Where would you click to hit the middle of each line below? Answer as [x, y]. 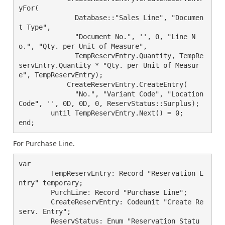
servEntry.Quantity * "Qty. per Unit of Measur [109, 65]
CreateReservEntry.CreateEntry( [35, 84]
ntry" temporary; [51, 183]
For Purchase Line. [44, 143]
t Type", [35, 27]
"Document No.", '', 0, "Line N [35, 37]
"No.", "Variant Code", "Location [35, 94]
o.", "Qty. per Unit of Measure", [83, 46]
